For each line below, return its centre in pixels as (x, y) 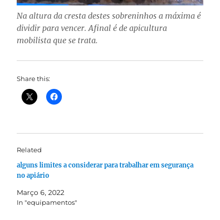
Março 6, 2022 (41, 193)
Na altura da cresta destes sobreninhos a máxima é (109, 16)
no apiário (33, 176)
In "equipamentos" (47, 203)
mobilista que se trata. (57, 41)
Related (29, 150)
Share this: (34, 79)
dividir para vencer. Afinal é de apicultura (92, 28)
